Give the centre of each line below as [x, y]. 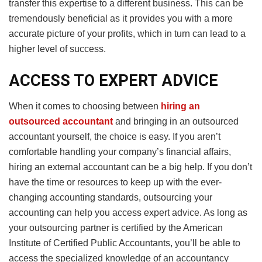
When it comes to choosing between [85, 106]
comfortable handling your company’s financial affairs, [120, 152]
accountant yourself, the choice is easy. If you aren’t [115, 137]
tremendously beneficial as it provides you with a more [121, 19]
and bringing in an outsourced [177, 122]
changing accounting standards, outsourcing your [111, 198]
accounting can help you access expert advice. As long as [128, 213]
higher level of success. [57, 49]
